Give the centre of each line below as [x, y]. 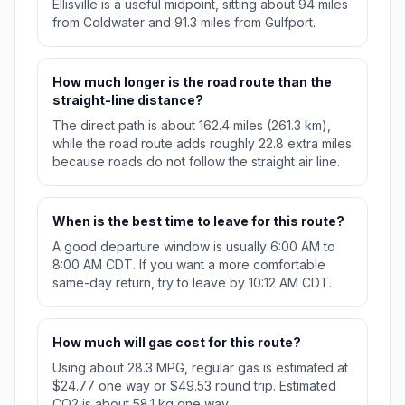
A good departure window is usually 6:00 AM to [194, 246]
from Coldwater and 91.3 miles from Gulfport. [184, 22]
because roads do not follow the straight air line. [196, 161]
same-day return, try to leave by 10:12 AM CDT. [192, 282]
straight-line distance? [128, 99]
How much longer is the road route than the [192, 81]
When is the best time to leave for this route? [198, 221]
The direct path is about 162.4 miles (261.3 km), [192, 125]
